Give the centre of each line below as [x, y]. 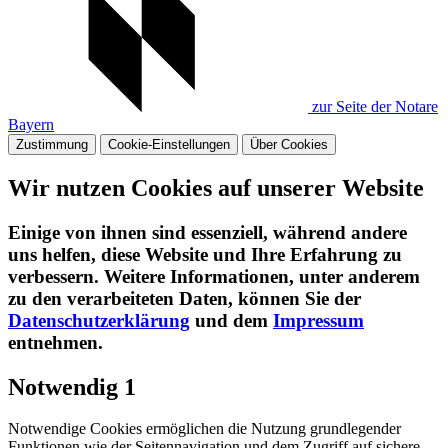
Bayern [31, 124]
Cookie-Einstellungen [169, 144]
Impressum [318, 320]
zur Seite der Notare [373, 106]
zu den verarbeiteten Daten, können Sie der [184, 298]
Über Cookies [289, 144]
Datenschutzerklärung [99, 320]
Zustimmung [52, 144]
